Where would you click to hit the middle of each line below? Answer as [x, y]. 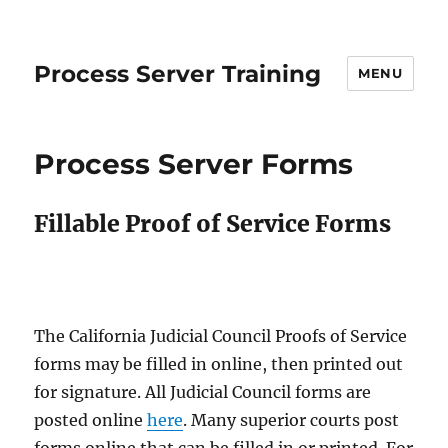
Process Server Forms [194, 164]
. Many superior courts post [291, 420]
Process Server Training [178, 73]
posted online [91, 420]
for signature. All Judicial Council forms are [203, 392]
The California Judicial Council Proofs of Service [221, 336]
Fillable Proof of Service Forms [213, 223]
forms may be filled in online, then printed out [219, 364]
